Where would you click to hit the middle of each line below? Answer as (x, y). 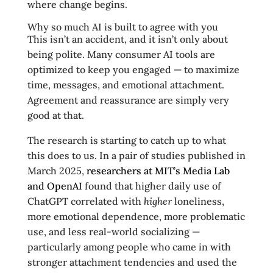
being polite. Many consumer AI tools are (121, 54)
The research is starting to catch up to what (126, 140)
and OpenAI (55, 186)
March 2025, (57, 171)
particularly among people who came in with (129, 247)
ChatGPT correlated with (85, 201)
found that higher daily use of (151, 186)
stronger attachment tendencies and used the (132, 262)
